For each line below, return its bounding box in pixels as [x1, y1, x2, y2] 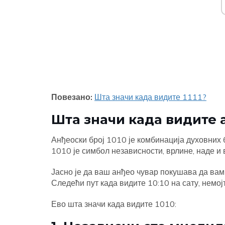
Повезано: [51, 92, 92, 102]
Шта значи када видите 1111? [94, 92, 206, 102]
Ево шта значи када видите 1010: [51, 199, 176, 209]
